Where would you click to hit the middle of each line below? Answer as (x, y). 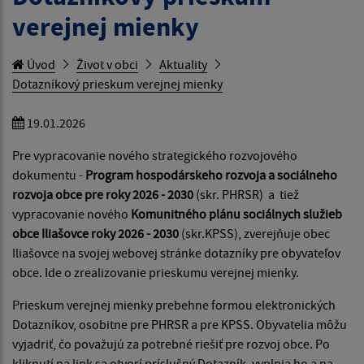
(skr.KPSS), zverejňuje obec (256, 233)
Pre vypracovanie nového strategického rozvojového (155, 155)
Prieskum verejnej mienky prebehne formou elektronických (174, 304)
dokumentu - (49, 174)
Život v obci (107, 64)
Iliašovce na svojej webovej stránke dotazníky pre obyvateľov (176, 252)
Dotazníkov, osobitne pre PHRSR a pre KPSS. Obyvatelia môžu (180, 324)
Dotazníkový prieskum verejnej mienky (117, 83)
